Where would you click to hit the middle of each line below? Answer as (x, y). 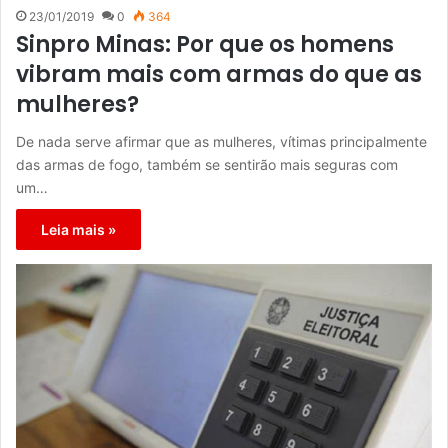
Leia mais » (78, 230)
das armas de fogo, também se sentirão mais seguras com (207, 165)
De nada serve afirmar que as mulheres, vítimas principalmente (221, 142)
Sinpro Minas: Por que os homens (205, 45)
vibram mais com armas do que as (219, 75)
